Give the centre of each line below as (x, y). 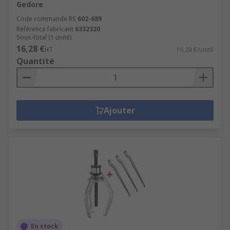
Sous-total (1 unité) (44, 37)
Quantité (35, 61)
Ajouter (119, 110)
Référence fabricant (45, 29)
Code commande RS (46, 19)
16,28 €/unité (195, 50)
